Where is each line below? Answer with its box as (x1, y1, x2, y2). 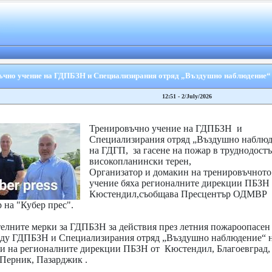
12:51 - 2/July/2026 (161, 93, 212, 100)
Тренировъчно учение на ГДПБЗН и (89, 123, 242, 134)
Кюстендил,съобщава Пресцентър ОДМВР (89, 189, 267, 199)
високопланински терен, (89, 156, 191, 166)
